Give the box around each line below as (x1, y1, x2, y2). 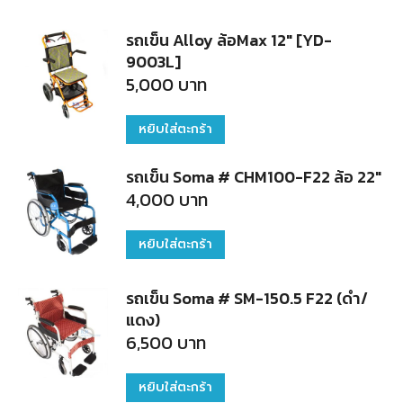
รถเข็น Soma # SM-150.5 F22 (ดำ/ (126, 286, 368, 310)
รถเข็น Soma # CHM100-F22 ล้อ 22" (126, 165, 381, 189)
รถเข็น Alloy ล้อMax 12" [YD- (126, 28, 332, 52)
